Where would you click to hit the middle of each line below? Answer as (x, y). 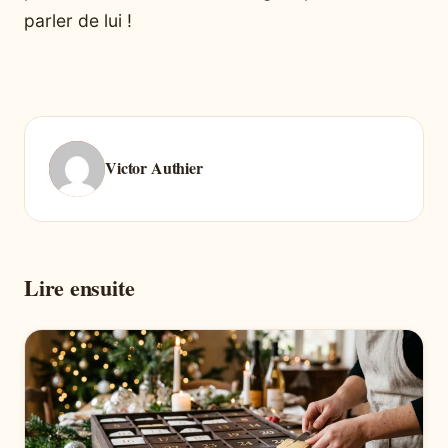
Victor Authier (154, 167)
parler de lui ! (78, 21)
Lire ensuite (79, 288)
